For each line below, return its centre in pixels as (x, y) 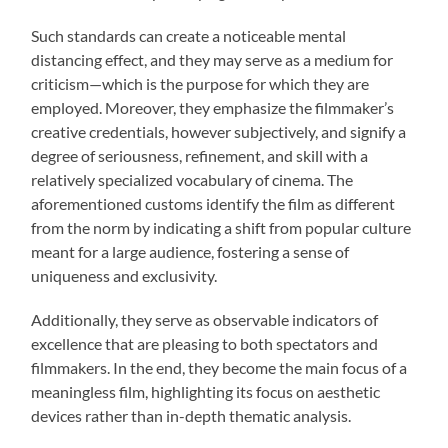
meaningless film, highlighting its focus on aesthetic (206, 392)
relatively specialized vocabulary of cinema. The (192, 180)
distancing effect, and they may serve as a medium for (212, 60)
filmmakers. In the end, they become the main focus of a (219, 368)
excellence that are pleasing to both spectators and (205, 344)
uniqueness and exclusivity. (124, 276)
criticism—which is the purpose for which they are (200, 84)
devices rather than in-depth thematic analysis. (191, 416)
